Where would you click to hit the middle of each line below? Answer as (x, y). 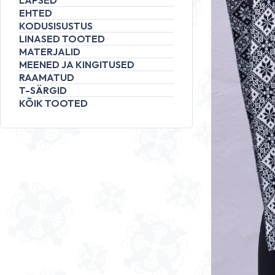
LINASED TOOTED (62, 39)
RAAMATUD (47, 77)
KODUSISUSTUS (56, 26)
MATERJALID (50, 52)
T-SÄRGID (43, 90)
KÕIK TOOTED (53, 103)
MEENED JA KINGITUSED (77, 64)
